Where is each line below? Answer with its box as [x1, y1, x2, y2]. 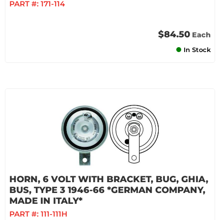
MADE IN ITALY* [9, 195, 82, 206]
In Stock [184, 46, 211, 54]
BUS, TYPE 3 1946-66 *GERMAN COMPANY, [9, 185, 205, 195]
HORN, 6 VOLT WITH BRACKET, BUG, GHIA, [9, 174, 208, 185]
